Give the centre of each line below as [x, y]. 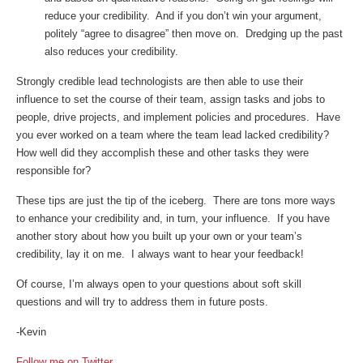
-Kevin [31, 331]
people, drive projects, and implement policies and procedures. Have [178, 117]
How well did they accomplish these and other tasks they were [162, 152]
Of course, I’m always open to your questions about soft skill [159, 284]
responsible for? [53, 170]
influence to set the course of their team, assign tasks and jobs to [171, 99]
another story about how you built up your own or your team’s [159, 236]
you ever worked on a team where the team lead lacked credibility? [174, 135]
